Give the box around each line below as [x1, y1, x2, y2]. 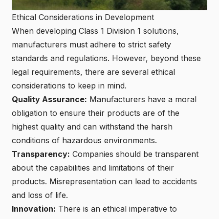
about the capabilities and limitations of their [12, 163, 174, 173]
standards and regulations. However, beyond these [12, 53, 201, 64]
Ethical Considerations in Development [12, 12, 154, 22]
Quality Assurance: [12, 94, 87, 105]
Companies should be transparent [70, 149, 198, 159]
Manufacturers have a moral [87, 94, 197, 105]
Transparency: [12, 149, 70, 159]
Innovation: [12, 204, 56, 214]
